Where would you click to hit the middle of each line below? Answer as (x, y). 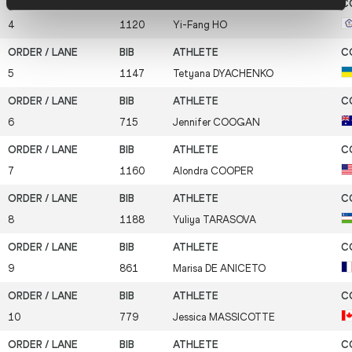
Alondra (192, 171)
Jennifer (193, 123)
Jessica (191, 317)
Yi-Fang (192, 25)
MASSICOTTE (242, 317)
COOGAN (236, 123)
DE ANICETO (235, 269)
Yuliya (188, 220)
